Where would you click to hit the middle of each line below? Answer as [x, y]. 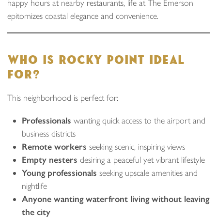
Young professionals [59, 173]
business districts [49, 134]
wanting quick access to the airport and [138, 121]
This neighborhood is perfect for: [63, 98]
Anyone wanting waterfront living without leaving [116, 199]
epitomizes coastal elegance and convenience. [83, 16]
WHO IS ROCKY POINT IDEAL [96, 60]
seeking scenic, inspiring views [136, 147]
